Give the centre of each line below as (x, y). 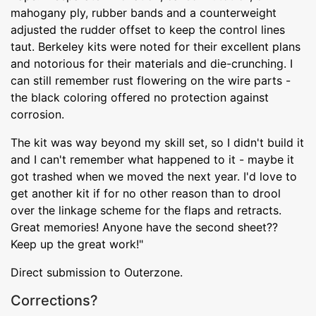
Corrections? (54, 300)
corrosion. (37, 114)
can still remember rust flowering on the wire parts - (151, 80)
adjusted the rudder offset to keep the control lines (148, 29)
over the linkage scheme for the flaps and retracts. (146, 210)
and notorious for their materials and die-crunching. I (152, 63)
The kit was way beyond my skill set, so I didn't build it (157, 142)
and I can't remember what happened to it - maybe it (152, 159)
